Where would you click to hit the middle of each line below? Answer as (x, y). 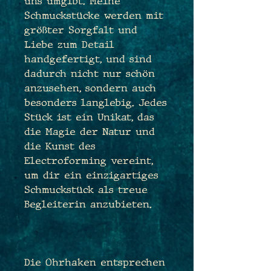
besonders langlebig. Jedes (96, 102)
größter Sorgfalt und (81, 30)
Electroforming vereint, (89, 160)
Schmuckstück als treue (86, 189)
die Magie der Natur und (90, 131)
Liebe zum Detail (69, 44)
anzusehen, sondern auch (90, 88)
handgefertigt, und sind (88, 59)
